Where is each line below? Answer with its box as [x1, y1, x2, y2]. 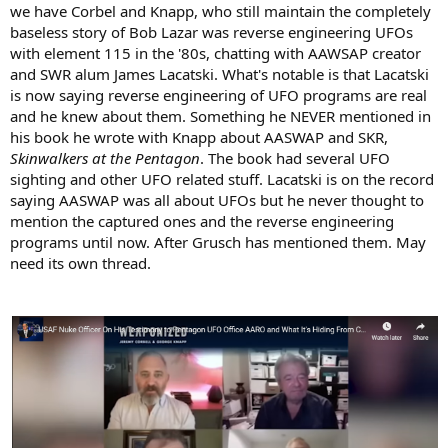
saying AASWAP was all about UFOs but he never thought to [10, 190, 424, 211]
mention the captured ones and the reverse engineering [10, 211, 394, 232]
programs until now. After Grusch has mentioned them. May [10, 232, 426, 253]
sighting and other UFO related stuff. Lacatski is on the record [10, 169, 434, 190]
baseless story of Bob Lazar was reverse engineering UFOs [10, 22, 413, 43]
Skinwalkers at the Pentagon [10, 148, 200, 169]
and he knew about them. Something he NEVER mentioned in [10, 106, 431, 127]
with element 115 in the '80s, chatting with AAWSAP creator [10, 43, 421, 64]
